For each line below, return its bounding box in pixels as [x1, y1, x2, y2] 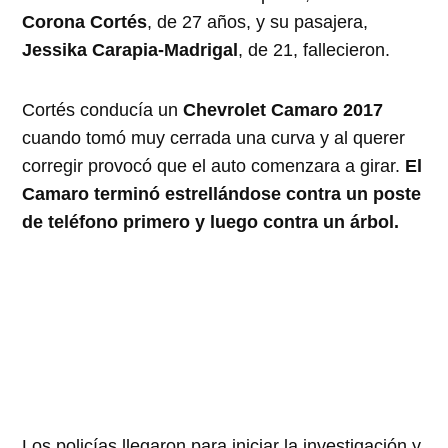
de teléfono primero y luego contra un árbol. [22, 211, 400, 232]
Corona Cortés [22, 11, 148, 32]
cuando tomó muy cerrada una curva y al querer [22, 127, 406, 148]
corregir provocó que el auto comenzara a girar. [22, 155, 406, 176]
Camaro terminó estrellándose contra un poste [22, 183, 422, 204]
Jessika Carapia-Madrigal [22, 39, 239, 60]
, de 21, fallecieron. [238, 39, 391, 60]
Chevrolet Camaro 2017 [183, 99, 384, 120]
